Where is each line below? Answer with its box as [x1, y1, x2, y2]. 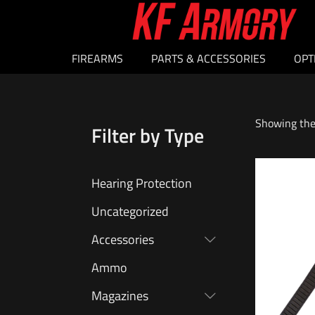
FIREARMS [72, 50, 123, 67]
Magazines [91, 286, 148, 306]
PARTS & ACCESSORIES [151, 50, 266, 67]
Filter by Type [91, 120, 204, 151]
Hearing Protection [91, 174, 192, 193]
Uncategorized [91, 202, 169, 221]
